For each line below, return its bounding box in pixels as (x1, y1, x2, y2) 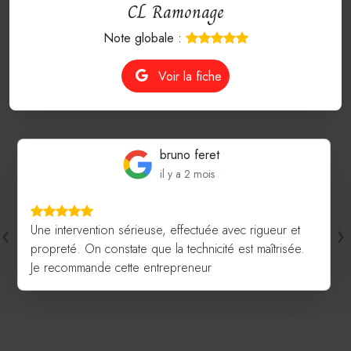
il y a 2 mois (159, 166, 215, 183)
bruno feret (159, 146, 219, 165)
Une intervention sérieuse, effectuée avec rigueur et (31, 221, 301, 240)
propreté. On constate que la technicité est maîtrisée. (31, 240, 306, 259)
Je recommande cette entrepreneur (31, 259, 212, 277)
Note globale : (103, 29, 186, 48)
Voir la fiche (154, 67, 222, 85)
